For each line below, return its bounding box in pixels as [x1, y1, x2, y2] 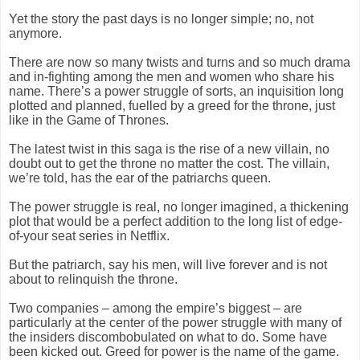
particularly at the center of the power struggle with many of [9, 315, 342, 329]
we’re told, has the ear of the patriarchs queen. [9, 170, 271, 185]
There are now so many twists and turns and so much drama [9, 55, 350, 69]
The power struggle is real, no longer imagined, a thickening [9, 199, 349, 214]
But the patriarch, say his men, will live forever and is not [9, 257, 327, 272]
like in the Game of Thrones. [9, 112, 169, 127]
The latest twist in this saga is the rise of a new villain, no [9, 141, 329, 156]
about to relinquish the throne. [9, 272, 178, 286]
